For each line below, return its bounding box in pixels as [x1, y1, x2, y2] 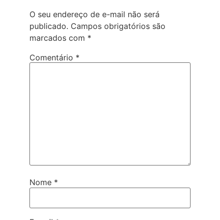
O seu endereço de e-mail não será [29, 9, 160, 20]
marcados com [29, 33, 87, 43]
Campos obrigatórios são [71, 21, 165, 31]
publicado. [29, 21, 68, 31]
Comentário [29, 53, 76, 63]
